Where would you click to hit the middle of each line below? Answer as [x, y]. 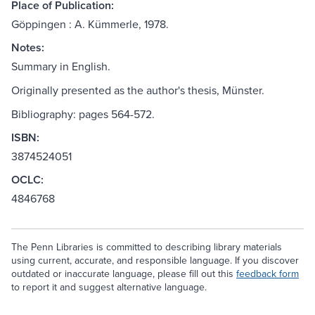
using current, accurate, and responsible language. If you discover [155, 261]
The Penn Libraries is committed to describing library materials [147, 247]
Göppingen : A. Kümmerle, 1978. [90, 24]
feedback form [268, 274]
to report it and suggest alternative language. [109, 287]
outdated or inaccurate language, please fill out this [124, 274]
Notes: [28, 48]
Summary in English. [61, 66]
